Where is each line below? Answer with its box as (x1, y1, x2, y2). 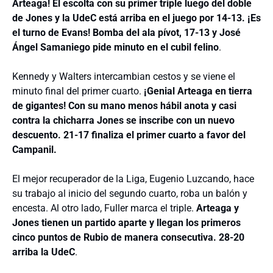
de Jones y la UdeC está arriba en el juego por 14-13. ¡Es (12, 12, 261, 24)
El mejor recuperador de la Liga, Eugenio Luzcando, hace (12, 173, 254, 185)
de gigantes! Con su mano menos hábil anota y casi (12, 100, 236, 112)
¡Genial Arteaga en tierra (144, 85, 252, 97)
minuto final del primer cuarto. (12, 85, 144, 97)
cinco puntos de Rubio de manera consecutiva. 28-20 (12, 232, 244, 243)
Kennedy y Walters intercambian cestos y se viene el (12, 71, 235, 82)
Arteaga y (196, 202, 239, 214)
